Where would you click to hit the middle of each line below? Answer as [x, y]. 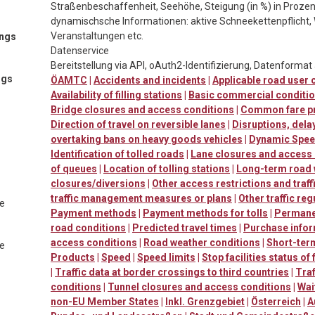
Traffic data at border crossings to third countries [172, 272]
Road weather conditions [202, 242]
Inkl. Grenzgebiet [205, 301]
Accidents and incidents [150, 80]
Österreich [276, 301]
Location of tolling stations [167, 168]
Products [73, 257]
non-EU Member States [105, 301]
